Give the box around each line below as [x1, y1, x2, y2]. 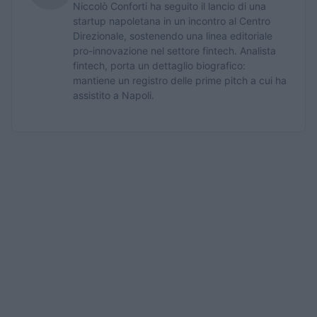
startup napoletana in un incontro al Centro [73, 15, 270, 28]
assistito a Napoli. [73, 89, 154, 102]
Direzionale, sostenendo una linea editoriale [73, 30, 272, 42]
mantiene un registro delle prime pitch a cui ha [73, 74, 287, 87]
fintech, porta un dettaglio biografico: [73, 59, 246, 72]
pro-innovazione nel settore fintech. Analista [73, 45, 276, 57]
